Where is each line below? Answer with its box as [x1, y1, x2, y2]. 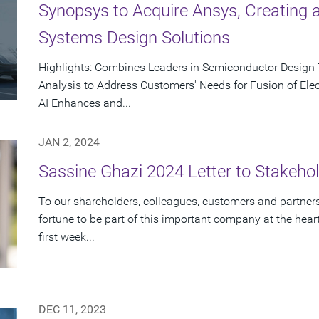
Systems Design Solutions [38, 28, 230, 48]
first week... [38, 230, 95, 244]
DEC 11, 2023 [38, 303, 106, 317]
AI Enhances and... [38, 96, 131, 110]
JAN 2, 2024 [38, 135, 100, 150]
